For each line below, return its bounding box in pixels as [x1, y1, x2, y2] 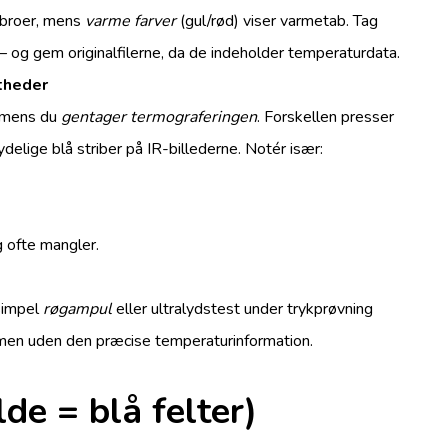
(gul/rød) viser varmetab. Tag [176, 9, 379, 32]
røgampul [43, 297, 113, 320]
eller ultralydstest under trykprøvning [112, 297, 374, 320]
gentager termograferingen [61, 105, 258, 128]
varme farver [85, 9, 177, 32]
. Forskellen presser [257, 105, 395, 128]
